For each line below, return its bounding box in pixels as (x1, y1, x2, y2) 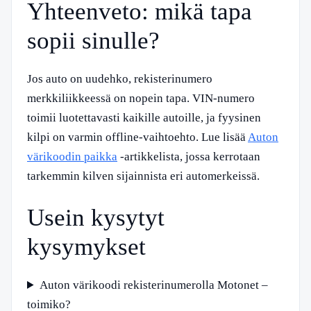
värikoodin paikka (27, 149, 117, 163)
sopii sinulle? (27, 26, 160, 54)
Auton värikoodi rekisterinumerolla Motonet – (40, 278, 269, 292)
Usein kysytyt (27, 204, 165, 232)
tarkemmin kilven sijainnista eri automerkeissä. (27, 169, 260, 183)
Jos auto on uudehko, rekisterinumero (27, 72, 212, 85)
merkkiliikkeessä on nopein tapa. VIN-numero (27, 91, 255, 105)
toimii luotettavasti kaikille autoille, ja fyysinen (27, 110, 261, 124)
